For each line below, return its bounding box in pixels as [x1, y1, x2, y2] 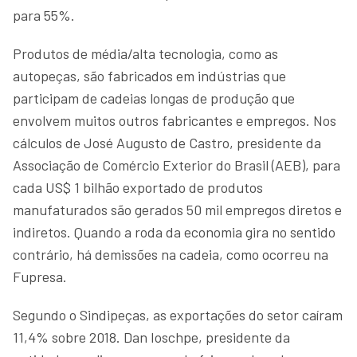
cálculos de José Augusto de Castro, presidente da [13, 133, 321, 151]
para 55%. [13, 6, 75, 24]
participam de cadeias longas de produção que [13, 88, 295, 107]
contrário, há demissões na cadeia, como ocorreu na [13, 245, 328, 263]
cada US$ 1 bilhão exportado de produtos [13, 178, 263, 196]
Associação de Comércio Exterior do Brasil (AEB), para [13, 155, 340, 174]
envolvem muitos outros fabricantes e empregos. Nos [13, 111, 336, 129]
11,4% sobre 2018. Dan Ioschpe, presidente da [13, 328, 290, 346]
